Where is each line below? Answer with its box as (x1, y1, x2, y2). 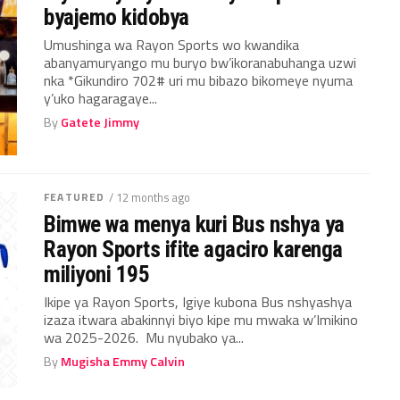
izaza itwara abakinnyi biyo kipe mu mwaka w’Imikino (44, 308, 359, 330)
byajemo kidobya (44, 4, 189, 30)
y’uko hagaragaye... (44, 87, 158, 109)
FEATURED (44, 187, 105, 205)
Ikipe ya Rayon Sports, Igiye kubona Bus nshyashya (44, 290, 353, 312)
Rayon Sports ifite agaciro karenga (44, 235, 343, 262)
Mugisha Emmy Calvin (61, 351, 186, 371)
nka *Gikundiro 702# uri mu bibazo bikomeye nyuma (44, 70, 354, 91)
